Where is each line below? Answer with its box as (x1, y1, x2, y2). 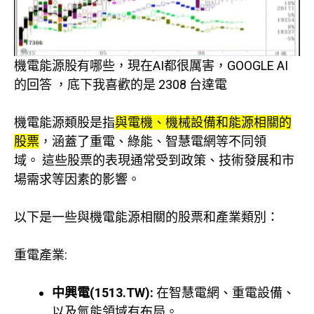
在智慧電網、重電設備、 (153, 285, 295, 301)
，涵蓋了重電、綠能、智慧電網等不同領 (39, 134, 266, 149)
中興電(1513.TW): (52, 285, 153, 301)
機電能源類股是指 (14, 115, 115, 130)
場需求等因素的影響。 (14, 172, 140, 187)
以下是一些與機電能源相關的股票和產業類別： (14, 210, 279, 225)
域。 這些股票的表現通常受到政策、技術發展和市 (14, 153, 294, 168)
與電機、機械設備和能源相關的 (115, 115, 292, 130)
